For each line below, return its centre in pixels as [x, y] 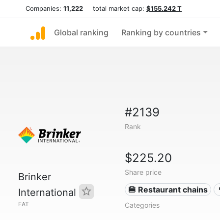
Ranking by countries [161, 32]
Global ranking [81, 32]
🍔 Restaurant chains [168, 190]
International [49, 192]
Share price [143, 172]
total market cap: [115, 8]
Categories [142, 205]
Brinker [35, 177]
